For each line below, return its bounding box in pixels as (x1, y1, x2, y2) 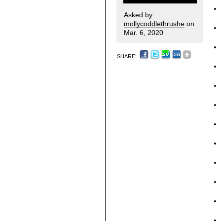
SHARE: (117, 53, 138, 59)
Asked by (124, 11, 152, 19)
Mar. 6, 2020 (124, 29, 163, 37)
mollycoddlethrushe (124, 20, 184, 28)
